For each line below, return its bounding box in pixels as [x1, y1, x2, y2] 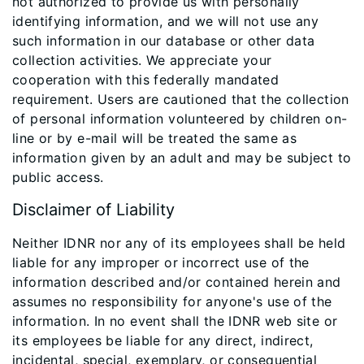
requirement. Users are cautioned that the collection [12, 91, 349, 107]
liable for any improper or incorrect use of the [12, 254, 310, 271]
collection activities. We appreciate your [12, 52, 272, 68]
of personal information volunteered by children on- [12, 110, 348, 127]
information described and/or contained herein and [12, 274, 341, 290]
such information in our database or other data [12, 32, 315, 49]
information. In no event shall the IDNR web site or [12, 313, 338, 329]
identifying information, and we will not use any [12, 13, 319, 29]
